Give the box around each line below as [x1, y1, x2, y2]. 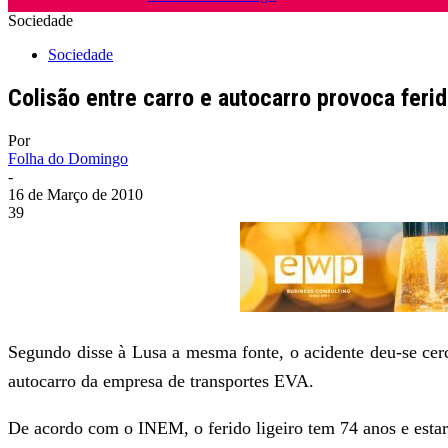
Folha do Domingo [8, 149, 128, 167]
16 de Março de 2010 [8, 185, 143, 203]
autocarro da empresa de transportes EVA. [8, 370, 314, 391]
